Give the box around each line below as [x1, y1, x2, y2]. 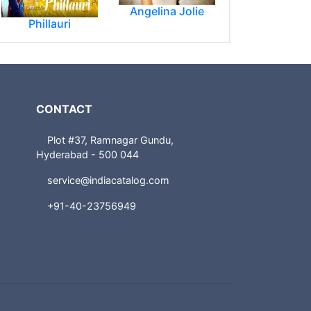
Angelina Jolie [130, 3, 204, 18]
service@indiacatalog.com [47, 174, 170, 187]
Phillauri [28, 17, 71, 31]
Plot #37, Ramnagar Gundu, [47, 134, 174, 146]
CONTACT [36, 102, 93, 117]
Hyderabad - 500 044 [36, 149, 140, 161]
